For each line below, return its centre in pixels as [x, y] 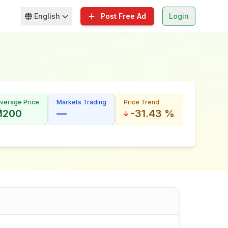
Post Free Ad [123, 16]
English [47, 16]
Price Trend [141, 102]
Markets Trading [81, 102]
